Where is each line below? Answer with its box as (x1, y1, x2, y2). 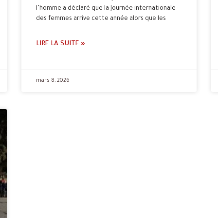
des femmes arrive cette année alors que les (36, 15, 166, 22)
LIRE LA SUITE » (36, 40, 85, 48)
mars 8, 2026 (36, 77, 70, 84)
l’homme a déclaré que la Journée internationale (36, 5, 176, 12)
